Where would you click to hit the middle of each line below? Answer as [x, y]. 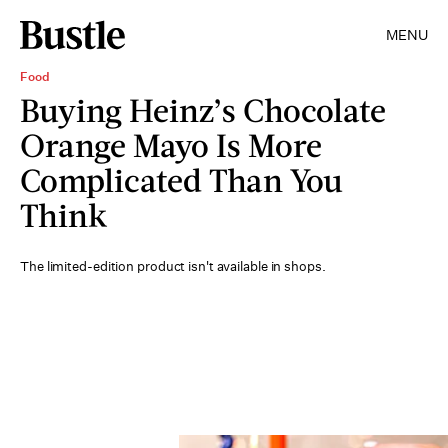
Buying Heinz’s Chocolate [203, 109]
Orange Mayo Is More [171, 144]
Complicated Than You [181, 179]
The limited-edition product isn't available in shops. [173, 266]
